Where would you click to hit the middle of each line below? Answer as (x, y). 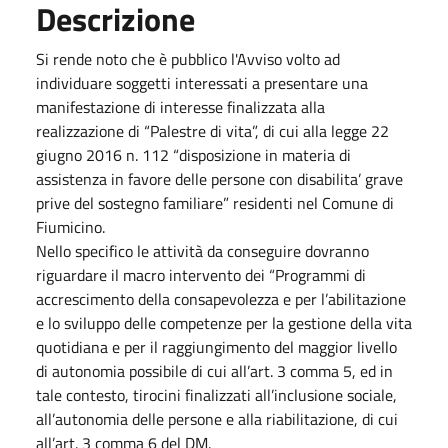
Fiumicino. (70, 227)
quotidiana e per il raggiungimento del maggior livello (216, 347)
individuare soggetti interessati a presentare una (202, 83)
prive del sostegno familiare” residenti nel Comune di (215, 203)
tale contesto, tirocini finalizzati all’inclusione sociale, (216, 395)
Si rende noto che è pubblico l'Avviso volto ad (188, 59)
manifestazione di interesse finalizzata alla (180, 107)
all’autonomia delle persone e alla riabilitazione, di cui (217, 419)
